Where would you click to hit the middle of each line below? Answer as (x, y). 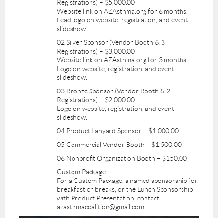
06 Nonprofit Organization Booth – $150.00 (122, 158)
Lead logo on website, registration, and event (122, 20)
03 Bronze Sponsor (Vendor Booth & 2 (114, 91)
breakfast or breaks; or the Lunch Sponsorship (125, 189)
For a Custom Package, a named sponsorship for (127, 181)
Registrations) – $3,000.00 (96, 51)
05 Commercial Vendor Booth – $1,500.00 (119, 145)
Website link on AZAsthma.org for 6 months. (122, 11)
